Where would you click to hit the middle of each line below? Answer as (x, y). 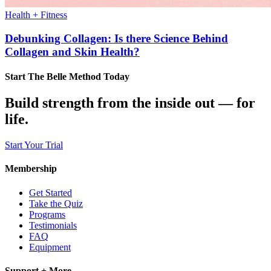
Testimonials (53, 225)
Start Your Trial (34, 145)
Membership (31, 169)
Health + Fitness (36, 15)
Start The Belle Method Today (67, 77)
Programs (47, 214)
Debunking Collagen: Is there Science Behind (116, 38)
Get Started (51, 192)
